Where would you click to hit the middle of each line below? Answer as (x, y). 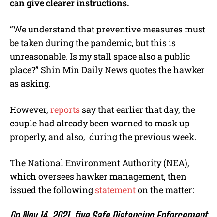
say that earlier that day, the (138, 109)
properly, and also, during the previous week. (103, 136)
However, (30, 109)
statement (115, 190)
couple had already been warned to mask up (100, 123)
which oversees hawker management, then (98, 176)
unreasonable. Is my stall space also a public (100, 56)
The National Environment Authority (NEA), (100, 163)
